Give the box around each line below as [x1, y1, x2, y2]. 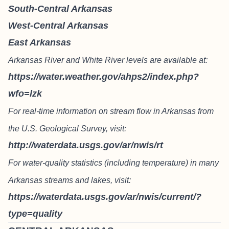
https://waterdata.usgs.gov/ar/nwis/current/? [8, 192, 201, 202]
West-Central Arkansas [8, 20, 108, 31]
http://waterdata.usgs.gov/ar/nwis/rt [8, 140, 163, 150]
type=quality [8, 209, 62, 219]
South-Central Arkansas [8, 4, 112, 14]
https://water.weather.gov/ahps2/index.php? [8, 72, 199, 82]
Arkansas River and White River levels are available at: [8, 56, 208, 64]
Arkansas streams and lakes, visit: [8, 176, 131, 185]
